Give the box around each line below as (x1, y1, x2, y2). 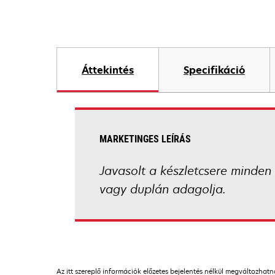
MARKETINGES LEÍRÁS (99, 133, 191, 145)
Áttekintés (82, 63, 134, 77)
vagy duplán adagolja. (99, 181, 226, 197)
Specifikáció (184, 63, 245, 77)
